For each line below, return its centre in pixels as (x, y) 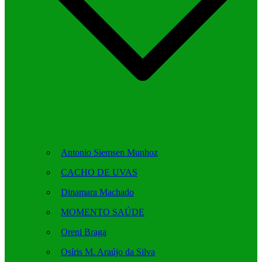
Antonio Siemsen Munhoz (109, 153)
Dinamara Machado (97, 192)
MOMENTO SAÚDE (103, 212)
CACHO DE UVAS (99, 173)
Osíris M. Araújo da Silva (108, 252)
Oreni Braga (84, 232)
